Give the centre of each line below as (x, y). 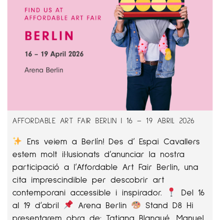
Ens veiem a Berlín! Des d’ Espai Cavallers (111, 141)
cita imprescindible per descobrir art (88, 179)
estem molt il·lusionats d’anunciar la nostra (98, 154)
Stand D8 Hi (167, 205)
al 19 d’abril (38, 205)
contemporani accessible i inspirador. (89, 192)
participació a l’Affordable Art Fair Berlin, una (105, 166)
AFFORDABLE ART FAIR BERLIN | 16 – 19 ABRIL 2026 (104, 120)
